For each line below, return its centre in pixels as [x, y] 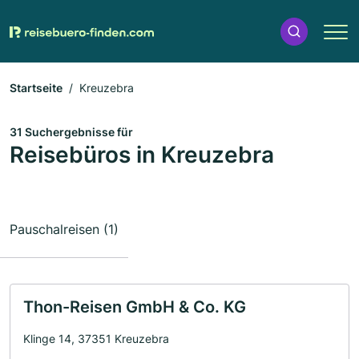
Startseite [36, 88]
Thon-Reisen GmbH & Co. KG [135, 307]
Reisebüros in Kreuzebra [142, 155]
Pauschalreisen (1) [64, 229]
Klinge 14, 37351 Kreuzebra [96, 339]
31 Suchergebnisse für [71, 132]
